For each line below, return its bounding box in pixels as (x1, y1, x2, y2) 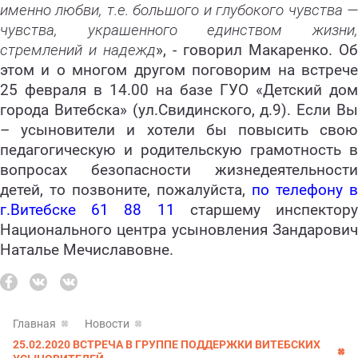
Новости (85, 317, 129, 331)
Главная (13, 317, 56, 331)
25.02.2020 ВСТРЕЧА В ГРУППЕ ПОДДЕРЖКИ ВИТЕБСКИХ (13, 338, 320, 352)
